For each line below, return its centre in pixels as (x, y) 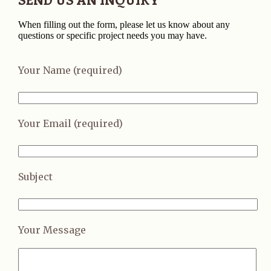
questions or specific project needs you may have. (112, 35)
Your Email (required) (70, 123)
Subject (35, 177)
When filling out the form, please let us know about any (124, 24)
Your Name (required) (70, 70)
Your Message (52, 230)
